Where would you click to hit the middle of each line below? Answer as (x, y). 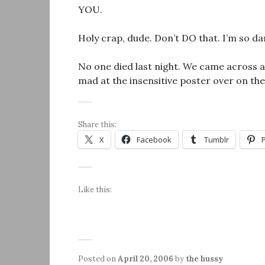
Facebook (154, 140)
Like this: (95, 190)
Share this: (97, 125)
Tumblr (216, 140)
